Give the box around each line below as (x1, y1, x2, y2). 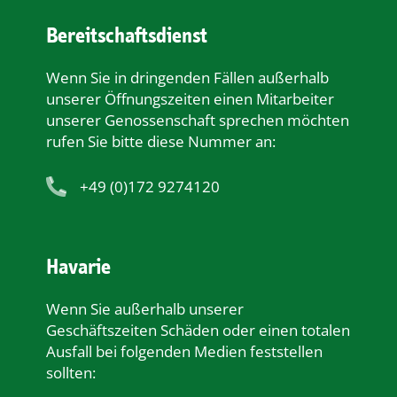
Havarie (46, 253, 111, 281)
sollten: (46, 362, 96, 384)
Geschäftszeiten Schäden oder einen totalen (46, 320, 350, 341)
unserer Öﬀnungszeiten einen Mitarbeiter (46, 89, 334, 110)
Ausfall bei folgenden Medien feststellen (46, 341, 323, 362)
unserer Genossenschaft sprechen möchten (46, 110, 349, 131)
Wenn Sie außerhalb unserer (46, 299, 244, 320)
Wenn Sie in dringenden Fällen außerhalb (46, 67, 329, 89)
